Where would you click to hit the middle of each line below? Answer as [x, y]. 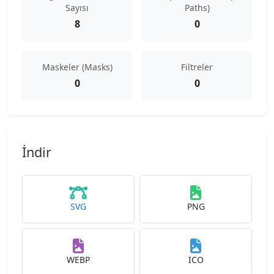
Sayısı [77, 8]
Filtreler [197, 67]
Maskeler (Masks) [77, 67]
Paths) [197, 8]
